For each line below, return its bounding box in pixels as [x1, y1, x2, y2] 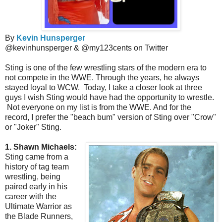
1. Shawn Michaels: [5, 143, 77, 152]
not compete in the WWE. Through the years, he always [5, 73, 199, 82]
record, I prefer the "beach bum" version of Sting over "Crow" [5, 113, 216, 122]
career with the [5, 192, 56, 201]
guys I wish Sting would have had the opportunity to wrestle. [5, 93, 214, 102]
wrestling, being [5, 172, 60, 181]
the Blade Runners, [5, 212, 73, 221]
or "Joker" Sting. [5, 123, 61, 132]
